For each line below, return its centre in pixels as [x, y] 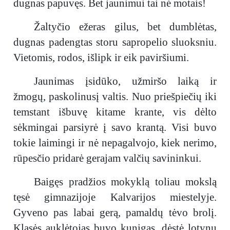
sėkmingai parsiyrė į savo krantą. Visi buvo [115, 127]
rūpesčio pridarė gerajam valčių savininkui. [107, 158]
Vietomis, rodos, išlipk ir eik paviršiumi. [101, 57]
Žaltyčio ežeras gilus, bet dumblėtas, [125, 27]
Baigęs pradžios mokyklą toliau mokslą [125, 182]
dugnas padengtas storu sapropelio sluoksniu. [115, 42]
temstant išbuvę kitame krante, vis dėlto [115, 112]
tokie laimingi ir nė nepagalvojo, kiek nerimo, [115, 143]
